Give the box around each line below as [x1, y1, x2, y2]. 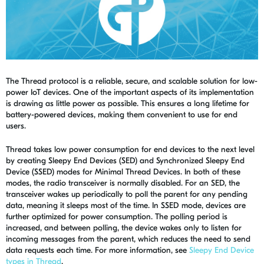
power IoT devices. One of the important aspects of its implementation [6, 87, 254, 97]
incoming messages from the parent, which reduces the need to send [6, 233, 250, 244]
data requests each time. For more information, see [6, 245, 189, 255]
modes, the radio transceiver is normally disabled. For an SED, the [6, 177, 240, 188]
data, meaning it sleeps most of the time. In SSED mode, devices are [6, 200, 246, 210]
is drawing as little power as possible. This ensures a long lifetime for [6, 98, 249, 108]
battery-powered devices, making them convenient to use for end [6, 109, 237, 120]
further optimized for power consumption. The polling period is [6, 211, 227, 222]
